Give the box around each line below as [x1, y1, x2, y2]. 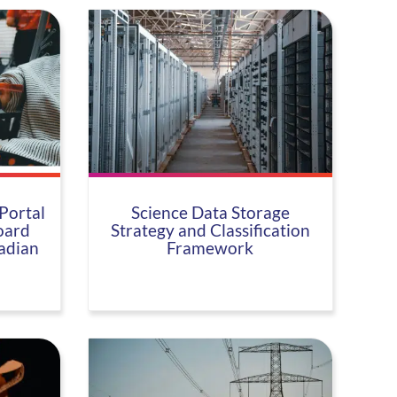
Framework [167, 237, 254, 258]
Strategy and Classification [110, 220, 310, 240]
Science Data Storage [130, 202, 290, 222]
